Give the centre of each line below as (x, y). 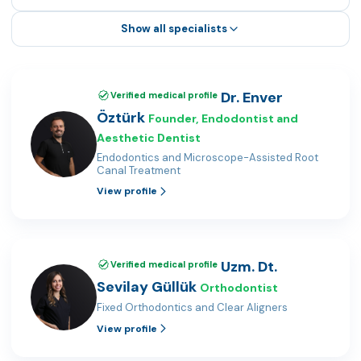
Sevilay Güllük (147, 287)
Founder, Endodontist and (223, 118)
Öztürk (121, 117)
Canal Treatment (139, 170)
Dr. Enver (252, 97)
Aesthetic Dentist (149, 137)
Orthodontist (239, 288)
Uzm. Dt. (249, 267)
